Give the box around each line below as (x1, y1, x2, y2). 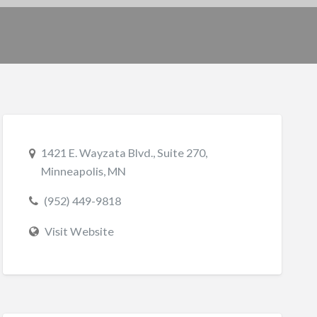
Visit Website (44, 224, 114, 238)
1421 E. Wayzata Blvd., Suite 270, (40, 145, 207, 159)
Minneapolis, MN (40, 163, 126, 178)
